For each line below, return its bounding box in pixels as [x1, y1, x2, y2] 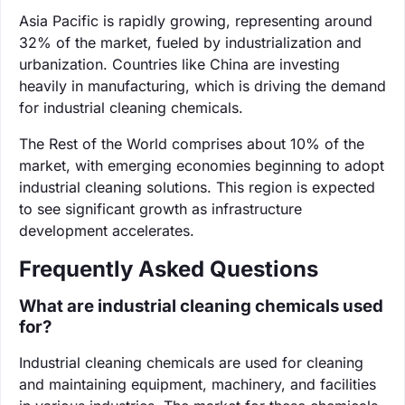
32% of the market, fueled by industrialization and [19, 33, 362, 52]
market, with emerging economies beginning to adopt [19, 155, 384, 174]
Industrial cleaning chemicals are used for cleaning [19, 353, 363, 372]
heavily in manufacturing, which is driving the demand [19, 76, 386, 95]
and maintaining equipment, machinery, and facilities [19, 374, 376, 393]
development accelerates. [19, 221, 194, 240]
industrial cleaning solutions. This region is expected [19, 177, 375, 196]
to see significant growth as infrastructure [19, 199, 302, 218]
